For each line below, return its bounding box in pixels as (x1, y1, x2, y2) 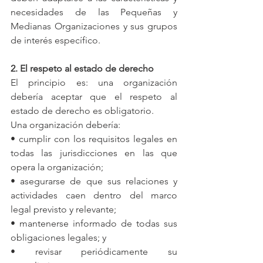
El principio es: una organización (11, 76, 177, 88)
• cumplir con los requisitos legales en (11, 133, 177, 144)
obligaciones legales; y (11, 231, 106, 243)
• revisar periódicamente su (11, 245, 177, 257)
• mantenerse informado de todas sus (11, 217, 177, 229)
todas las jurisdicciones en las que (11, 147, 177, 159)
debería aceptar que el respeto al (11, 90, 177, 102)
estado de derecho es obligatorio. (11, 104, 154, 116)
